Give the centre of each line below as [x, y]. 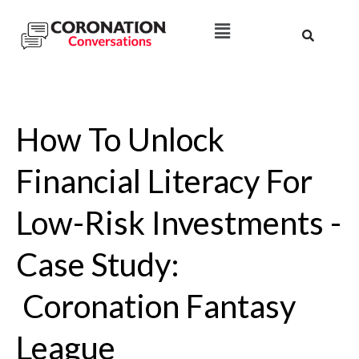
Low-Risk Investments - [178, 222]
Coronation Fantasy [155, 306]
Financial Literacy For [164, 181]
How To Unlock [120, 139]
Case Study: [97, 264]
